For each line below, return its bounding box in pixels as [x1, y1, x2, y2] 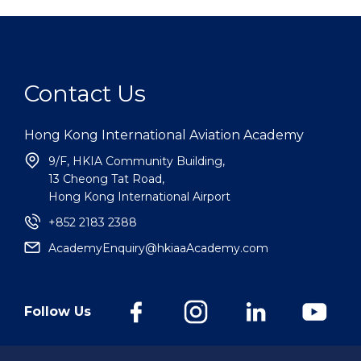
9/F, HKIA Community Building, [48, 154, 225, 168]
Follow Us [24, 304, 91, 320]
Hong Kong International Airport [48, 189, 230, 204]
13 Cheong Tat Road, [48, 172, 164, 186]
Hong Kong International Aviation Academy [24, 127, 304, 143]
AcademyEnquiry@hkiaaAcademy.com [48, 241, 268, 255]
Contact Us [24, 80, 146, 107]
